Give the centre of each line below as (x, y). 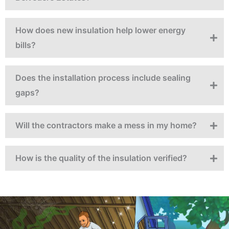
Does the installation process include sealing (103, 78)
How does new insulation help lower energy (100, 30)
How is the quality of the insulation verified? (101, 158)
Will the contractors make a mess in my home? (106, 125)
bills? (26, 45)
